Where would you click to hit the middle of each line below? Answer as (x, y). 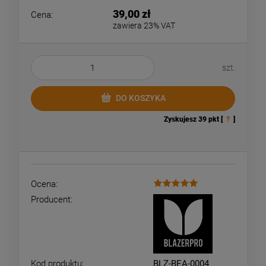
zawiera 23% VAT (144, 25)
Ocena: (44, 184)
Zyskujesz (181, 119)
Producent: (52, 199)
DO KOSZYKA (140, 98)
